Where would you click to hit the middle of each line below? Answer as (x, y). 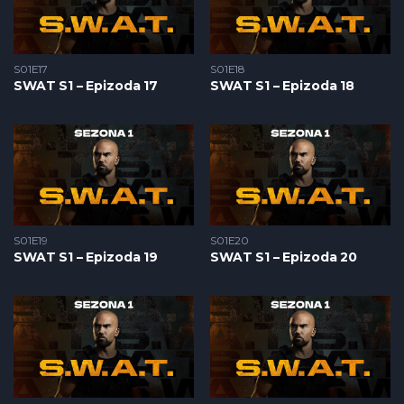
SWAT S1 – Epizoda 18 (282, 85)
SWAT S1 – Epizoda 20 (284, 257)
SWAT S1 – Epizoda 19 (86, 257)
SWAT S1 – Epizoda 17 (86, 85)
